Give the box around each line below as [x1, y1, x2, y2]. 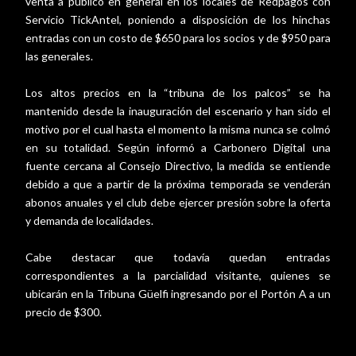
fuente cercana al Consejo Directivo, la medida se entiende [25, 159, 331, 173]
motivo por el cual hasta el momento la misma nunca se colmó [25, 122, 331, 137]
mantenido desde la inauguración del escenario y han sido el [25, 104, 331, 118]
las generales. [25, 49, 95, 64]
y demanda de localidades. [25, 214, 156, 228]
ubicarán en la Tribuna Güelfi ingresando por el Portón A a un [25, 287, 331, 301]
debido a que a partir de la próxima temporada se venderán [25, 177, 331, 192]
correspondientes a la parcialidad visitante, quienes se [25, 269, 331, 283]
